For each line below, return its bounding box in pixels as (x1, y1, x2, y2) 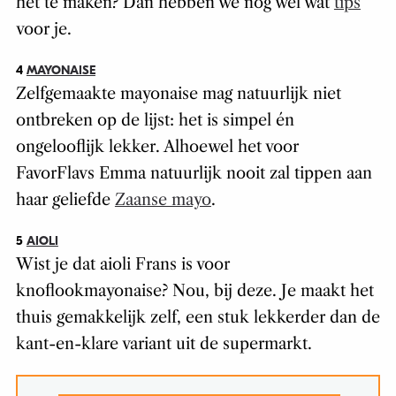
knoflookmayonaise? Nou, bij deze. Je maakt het (15, 281, 374, 301)
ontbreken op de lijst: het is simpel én (15, 110, 294, 131)
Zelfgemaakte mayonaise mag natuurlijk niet (15, 84, 341, 104)
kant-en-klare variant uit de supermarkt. (15, 334, 312, 354)
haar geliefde (15, 190, 115, 210)
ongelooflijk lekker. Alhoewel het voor (15, 137, 299, 157)
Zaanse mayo (114, 190, 211, 210)
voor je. (15, 19, 72, 40)
